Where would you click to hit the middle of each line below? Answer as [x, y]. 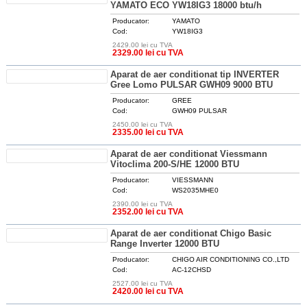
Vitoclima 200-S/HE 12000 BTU [175, 164]
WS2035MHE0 [196, 190]
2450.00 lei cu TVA [143, 124]
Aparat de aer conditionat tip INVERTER [195, 74]
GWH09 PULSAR [200, 110]
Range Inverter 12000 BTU [165, 244]
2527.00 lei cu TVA [143, 283]
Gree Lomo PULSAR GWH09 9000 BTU [192, 85]
